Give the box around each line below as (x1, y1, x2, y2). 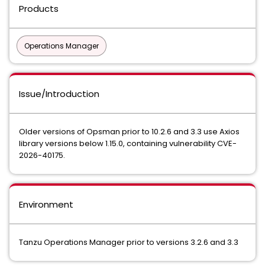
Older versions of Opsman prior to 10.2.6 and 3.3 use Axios (19, 126, 240, 137)
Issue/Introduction (19, 88, 99, 100)
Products (19, 2, 59, 15)
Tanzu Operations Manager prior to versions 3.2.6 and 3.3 (19, 237, 238, 248)
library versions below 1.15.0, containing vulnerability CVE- (19, 138, 237, 149)
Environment (19, 198, 73, 211)
